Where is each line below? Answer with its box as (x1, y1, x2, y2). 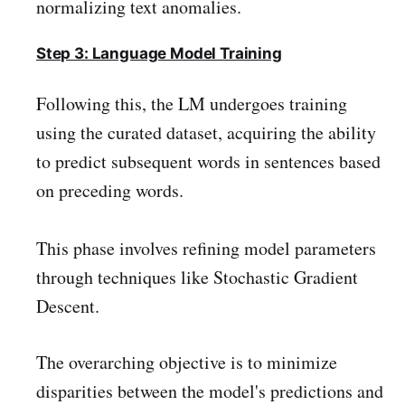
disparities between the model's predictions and (36, 378, 383, 403)
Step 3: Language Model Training (36, 43, 282, 62)
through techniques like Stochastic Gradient (36, 264, 358, 289)
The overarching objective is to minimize (36, 349, 337, 374)
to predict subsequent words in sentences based (36, 148, 381, 174)
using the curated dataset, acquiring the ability (36, 119, 376, 145)
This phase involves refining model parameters (36, 235, 376, 260)
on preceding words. (36, 177, 184, 202)
